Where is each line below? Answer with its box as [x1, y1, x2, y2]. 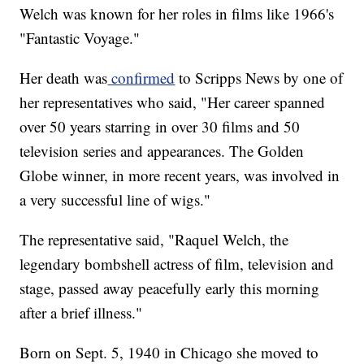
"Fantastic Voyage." [19, 28, 141, 49]
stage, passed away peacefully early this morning [19, 278, 320, 299]
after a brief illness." [19, 302, 143, 323]
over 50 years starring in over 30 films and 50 [19, 116, 301, 137]
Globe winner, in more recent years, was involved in [19, 165, 340, 186]
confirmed [107, 67, 175, 89]
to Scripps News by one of [175, 67, 344, 89]
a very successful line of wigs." [19, 189, 211, 210]
